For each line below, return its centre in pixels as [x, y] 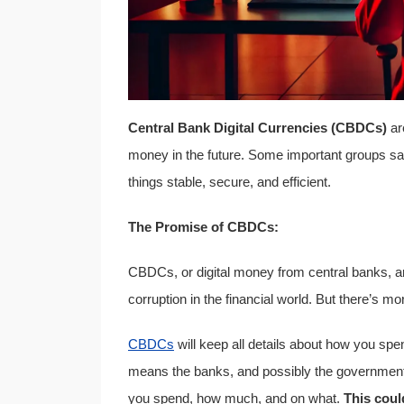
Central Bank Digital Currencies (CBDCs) [257, 128]
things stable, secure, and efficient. [231, 182]
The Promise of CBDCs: [203, 227]
